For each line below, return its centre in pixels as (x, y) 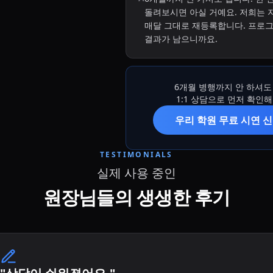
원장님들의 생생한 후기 (136, 197)
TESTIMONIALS (136, 154)
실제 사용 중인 (136, 173)
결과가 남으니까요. (181, 39)
